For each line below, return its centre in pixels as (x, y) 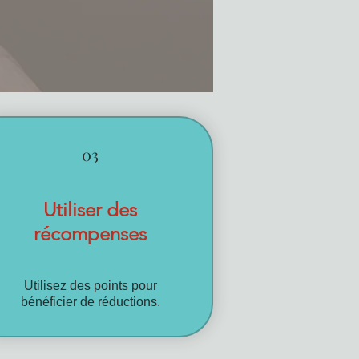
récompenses (91, 233)
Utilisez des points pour (90, 285)
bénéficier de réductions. (90, 301)
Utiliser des (91, 209)
